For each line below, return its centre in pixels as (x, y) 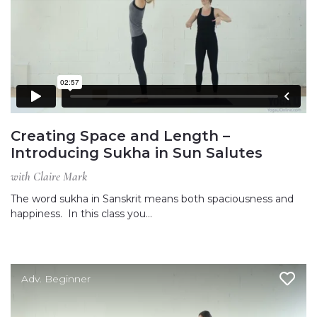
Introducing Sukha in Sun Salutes (137, 152)
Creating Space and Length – (120, 136)
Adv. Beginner (56, 278)
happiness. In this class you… (81, 213)
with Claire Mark (49, 176)
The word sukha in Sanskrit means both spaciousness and (152, 198)
